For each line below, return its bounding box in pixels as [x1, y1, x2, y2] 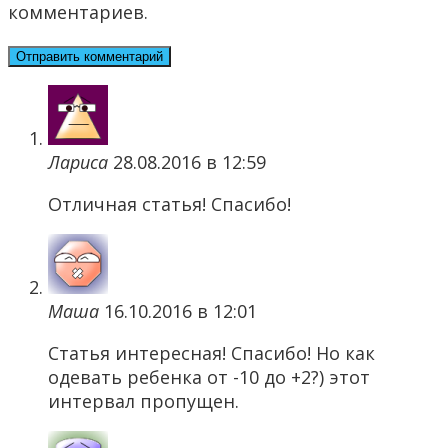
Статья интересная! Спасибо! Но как [48, 341, 375, 366]
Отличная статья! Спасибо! [48, 192, 291, 217]
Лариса [48, 150, 108, 175]
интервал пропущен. [48, 389, 239, 414]
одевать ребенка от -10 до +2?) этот [48, 365, 370, 390]
